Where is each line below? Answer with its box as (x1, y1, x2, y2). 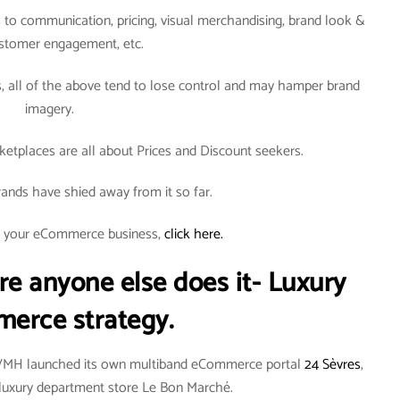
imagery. (25, 96, 75, 121)
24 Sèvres (301, 353, 362, 378)
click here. (164, 222, 224, 247)
